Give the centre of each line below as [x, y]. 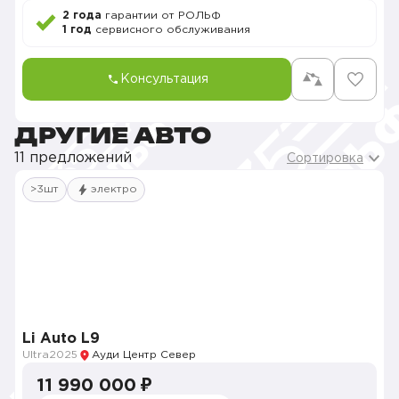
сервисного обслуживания [171, 30]
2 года [82, 16]
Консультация [164, 79]
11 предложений [73, 158]
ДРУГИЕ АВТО [113, 135]
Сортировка [325, 159]
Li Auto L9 [61, 339]
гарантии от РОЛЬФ [161, 16]
